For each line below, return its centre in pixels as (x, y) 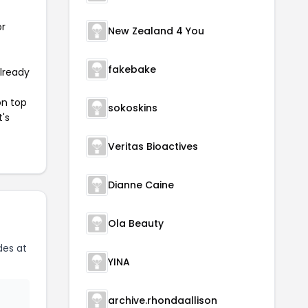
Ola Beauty (136, 223)
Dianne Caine (141, 185)
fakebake (132, 69)
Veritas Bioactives (153, 146)
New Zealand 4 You (156, 31)
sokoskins (133, 108)
